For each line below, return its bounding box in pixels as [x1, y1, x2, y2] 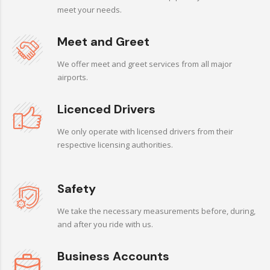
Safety [57, 181, 96, 196]
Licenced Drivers [57, 101, 155, 117]
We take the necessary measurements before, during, [57, 206, 256, 216]
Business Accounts [57, 248, 169, 264]
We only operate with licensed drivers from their [57, 126, 233, 137]
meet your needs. [57, 4, 122, 15]
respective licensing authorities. [57, 139, 173, 150]
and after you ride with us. [57, 219, 153, 230]
